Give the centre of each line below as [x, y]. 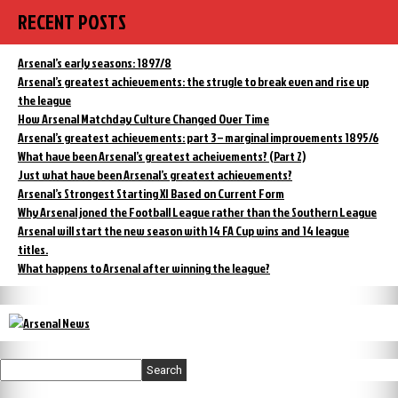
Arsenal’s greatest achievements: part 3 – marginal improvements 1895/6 [198, 138]
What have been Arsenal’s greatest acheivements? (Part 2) [162, 156]
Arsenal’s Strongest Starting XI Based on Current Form [151, 194]
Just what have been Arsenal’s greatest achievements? [155, 175]
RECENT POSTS [72, 22]
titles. [33, 250]
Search [164, 370]
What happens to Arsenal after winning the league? [144, 268]
